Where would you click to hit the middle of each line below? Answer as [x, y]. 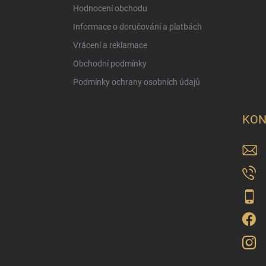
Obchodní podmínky [110, 63]
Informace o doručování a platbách [137, 26]
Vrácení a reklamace [110, 45]
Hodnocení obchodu [110, 8]
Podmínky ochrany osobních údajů [137, 82]
